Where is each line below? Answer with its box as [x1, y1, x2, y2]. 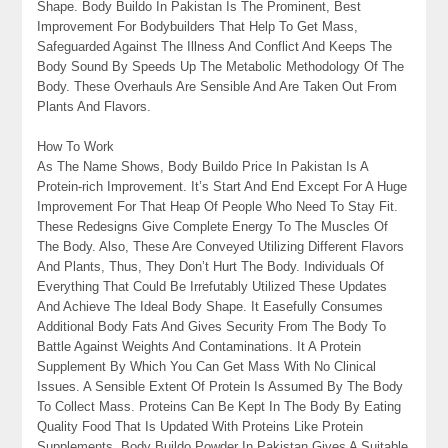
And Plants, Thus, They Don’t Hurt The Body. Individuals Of [37, 259, 385, 275]
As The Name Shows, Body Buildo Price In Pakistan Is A [37, 159, 369, 175]
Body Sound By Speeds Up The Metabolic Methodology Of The [37, 59, 405, 75]
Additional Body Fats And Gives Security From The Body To [37, 319, 387, 335]
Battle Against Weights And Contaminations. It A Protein [37, 339, 362, 355]
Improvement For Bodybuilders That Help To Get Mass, [37, 19, 359, 35]
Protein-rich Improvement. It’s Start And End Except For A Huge [37, 179, 408, 195]
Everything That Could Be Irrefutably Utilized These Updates [37, 279, 388, 295]
